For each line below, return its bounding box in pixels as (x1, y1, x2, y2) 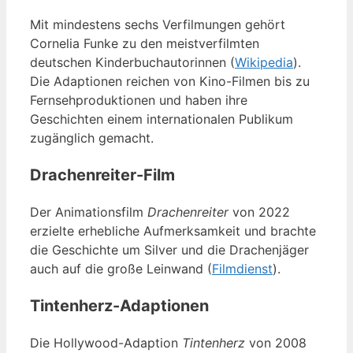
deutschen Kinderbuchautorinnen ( (30, 54, 235, 70)
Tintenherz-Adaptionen (30, 295, 209, 315)
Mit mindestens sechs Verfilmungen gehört (30, 16, 285, 32)
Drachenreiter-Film (30, 165, 175, 184)
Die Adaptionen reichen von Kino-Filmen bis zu (30, 72, 310, 89)
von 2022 (229, 203, 290, 220)
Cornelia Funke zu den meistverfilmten (30, 35, 259, 51)
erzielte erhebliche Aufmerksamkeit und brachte (30, 222, 316, 239)
